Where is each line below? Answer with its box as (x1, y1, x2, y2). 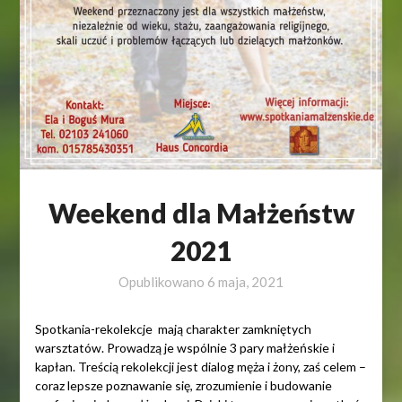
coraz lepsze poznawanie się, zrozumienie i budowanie (34, 378, 332, 393)
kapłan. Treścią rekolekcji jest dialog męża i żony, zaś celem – (34, 359, 366, 374)
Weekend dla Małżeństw (48, 197, 354, 229)
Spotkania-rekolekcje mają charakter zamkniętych (34, 321, 311, 336)
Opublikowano (118, 274, 207, 290)
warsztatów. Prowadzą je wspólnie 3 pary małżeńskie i (34, 340, 335, 355)
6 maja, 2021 (207, 274, 284, 290)
